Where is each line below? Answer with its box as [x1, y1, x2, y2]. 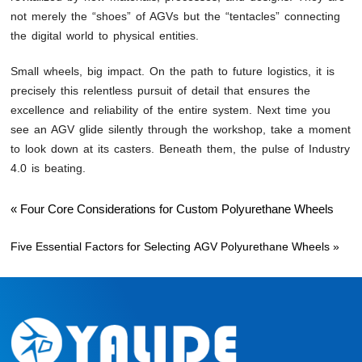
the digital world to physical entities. [11, 28, 200, 42]
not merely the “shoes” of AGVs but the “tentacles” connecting [11, 9, 341, 23]
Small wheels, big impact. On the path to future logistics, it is [11, 64, 335, 78]
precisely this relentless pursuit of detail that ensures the [11, 83, 311, 97]
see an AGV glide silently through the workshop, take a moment [11, 122, 351, 136]
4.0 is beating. [11, 161, 86, 175]
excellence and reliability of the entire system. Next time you [11, 103, 331, 116]
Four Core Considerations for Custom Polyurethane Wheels [20, 201, 335, 216]
